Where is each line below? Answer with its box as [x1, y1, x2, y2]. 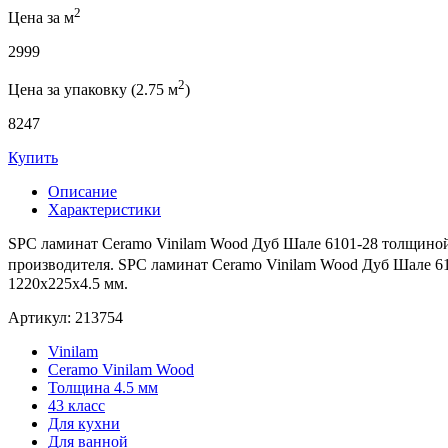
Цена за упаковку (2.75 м [8, 81, 178, 99]
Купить [8, 149, 58, 167]
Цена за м [8, 9, 74, 27]
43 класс [48, 397, 105, 415]
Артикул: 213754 [8, 309, 123, 327]
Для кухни [48, 415, 120, 433]
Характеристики [48, 201, 161, 219]
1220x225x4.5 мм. [8, 275, 128, 293]
